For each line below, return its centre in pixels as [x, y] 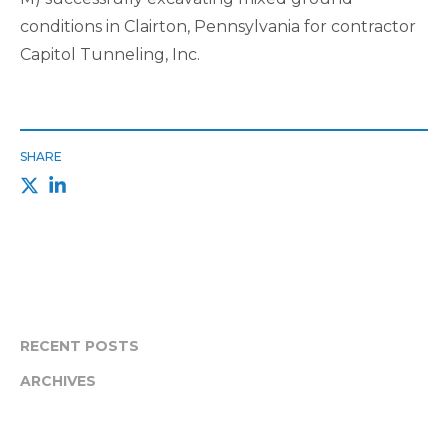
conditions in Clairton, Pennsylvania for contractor [218, 26]
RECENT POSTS [79, 345]
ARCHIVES [58, 381]
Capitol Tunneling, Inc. [110, 54]
